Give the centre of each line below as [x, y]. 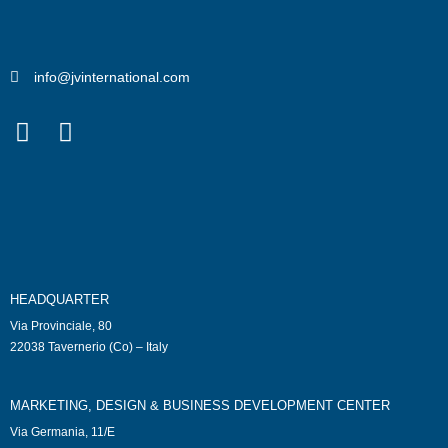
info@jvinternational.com [111, 77]
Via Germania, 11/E [62, 432]
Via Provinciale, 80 [61, 326]
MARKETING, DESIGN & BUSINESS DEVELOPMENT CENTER [200, 405]
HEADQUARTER [59, 299]
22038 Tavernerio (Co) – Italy [89, 347]
